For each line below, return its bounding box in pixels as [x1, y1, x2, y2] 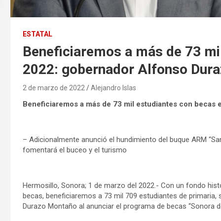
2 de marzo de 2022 [22, 84, 85, 92]
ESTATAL [22, 30, 52, 38]
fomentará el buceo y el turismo [22, 146, 127, 155]
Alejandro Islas [90, 84, 136, 92]
